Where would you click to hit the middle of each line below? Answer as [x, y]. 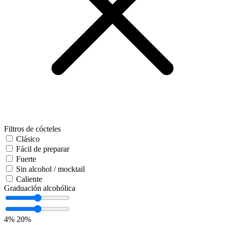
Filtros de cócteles [32, 129]
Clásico [28, 139]
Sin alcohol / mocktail [50, 169]
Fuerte [26, 159]
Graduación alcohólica [40, 188]
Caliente [29, 179]
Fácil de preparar [43, 149]
